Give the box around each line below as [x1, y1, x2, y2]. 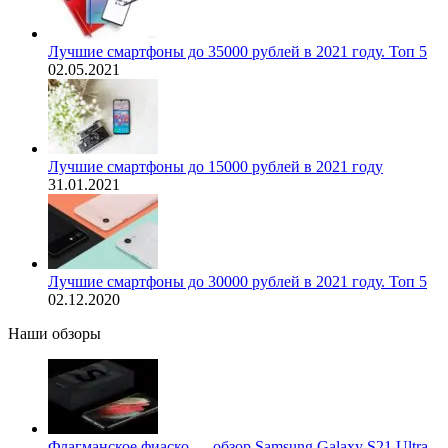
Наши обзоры [8, 325, 101, 343]
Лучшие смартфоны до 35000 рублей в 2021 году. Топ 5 [48, 43, 427, 61]
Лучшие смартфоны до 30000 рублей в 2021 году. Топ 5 [48, 273, 427, 291]
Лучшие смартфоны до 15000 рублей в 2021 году [48, 158, 383, 176]
